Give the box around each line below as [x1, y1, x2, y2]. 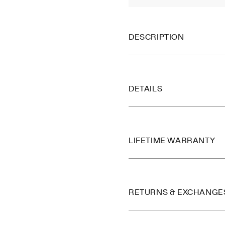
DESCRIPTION [129, 31, 184, 43]
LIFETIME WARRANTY [129, 135, 215, 147]
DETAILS [129, 83, 163, 95]
